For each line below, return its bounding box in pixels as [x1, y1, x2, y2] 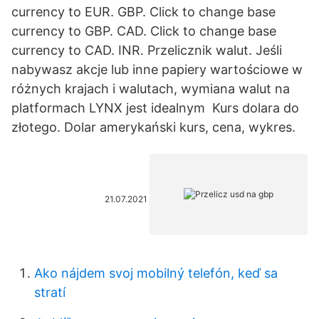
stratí [34, 285, 66, 300]
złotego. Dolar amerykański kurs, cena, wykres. [11, 120, 296, 135]
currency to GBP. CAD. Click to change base [11, 23, 276, 38]
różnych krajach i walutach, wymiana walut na [11, 81, 290, 96]
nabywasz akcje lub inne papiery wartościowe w [11, 62, 303, 77]
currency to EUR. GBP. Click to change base [11, 4, 276, 19]
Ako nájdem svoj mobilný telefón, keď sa [34, 266, 278, 281]
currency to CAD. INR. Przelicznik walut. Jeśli [11, 43, 282, 58]
